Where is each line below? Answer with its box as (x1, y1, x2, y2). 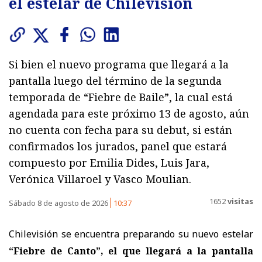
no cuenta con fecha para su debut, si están (9, 122, 232, 137)
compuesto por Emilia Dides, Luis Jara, (9, 155, 209, 170)
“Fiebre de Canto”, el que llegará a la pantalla (9, 244, 253, 257)
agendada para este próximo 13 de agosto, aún (9, 106, 249, 120)
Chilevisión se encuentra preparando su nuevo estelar (9, 227, 253, 240)
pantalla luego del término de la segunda (9, 73, 222, 88)
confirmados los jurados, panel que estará (9, 139, 227, 153)
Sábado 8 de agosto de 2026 (9, 197, 110, 208)
